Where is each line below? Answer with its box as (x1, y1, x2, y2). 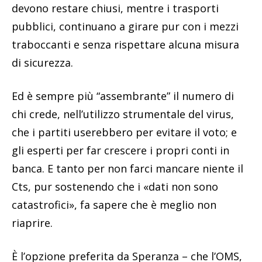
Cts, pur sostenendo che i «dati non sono (12, 180, 218, 194)
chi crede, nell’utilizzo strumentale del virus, (12, 107, 234, 122)
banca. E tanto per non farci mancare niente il (12, 161, 243, 176)
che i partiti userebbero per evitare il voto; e (12, 125, 237, 140)
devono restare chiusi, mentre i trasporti (12, 1, 219, 16)
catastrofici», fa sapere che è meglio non (12, 198, 216, 212)
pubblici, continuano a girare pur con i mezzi (12, 19, 239, 34)
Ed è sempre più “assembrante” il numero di (12, 89, 234, 104)
